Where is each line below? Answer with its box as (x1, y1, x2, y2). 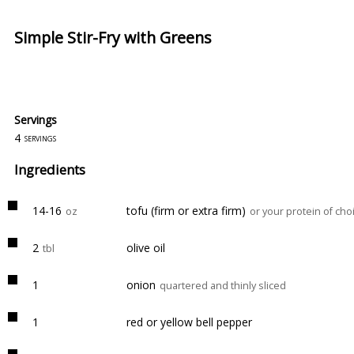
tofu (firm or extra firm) (126, 203, 246, 218)
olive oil (126, 240, 165, 255)
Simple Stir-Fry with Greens (14, 27, 212, 48)
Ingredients (14, 160, 85, 179)
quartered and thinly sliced (160, 279, 286, 292)
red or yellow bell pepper (126, 314, 252, 330)
